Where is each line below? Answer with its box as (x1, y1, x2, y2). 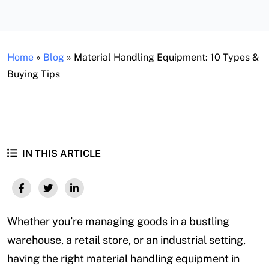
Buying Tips (7, 68, 60, 80)
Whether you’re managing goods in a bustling (7, 215, 229, 228)
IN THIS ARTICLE (20, 148, 101, 159)
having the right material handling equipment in (7, 252, 240, 265)
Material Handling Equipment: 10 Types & (74, 52, 259, 63)
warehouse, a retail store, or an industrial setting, (7, 234, 246, 247)
